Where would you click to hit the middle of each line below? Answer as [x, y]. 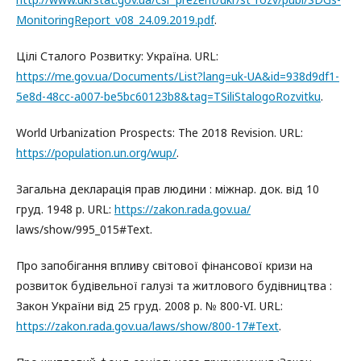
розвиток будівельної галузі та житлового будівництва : [174, 285]
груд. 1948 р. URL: [65, 209]
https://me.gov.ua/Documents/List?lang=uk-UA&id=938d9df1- [178, 76]
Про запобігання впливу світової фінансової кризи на [164, 265]
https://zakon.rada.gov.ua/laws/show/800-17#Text [147, 326]
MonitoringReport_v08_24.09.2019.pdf [115, 19]
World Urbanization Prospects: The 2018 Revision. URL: [160, 132]
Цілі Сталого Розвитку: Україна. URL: [117, 56]
